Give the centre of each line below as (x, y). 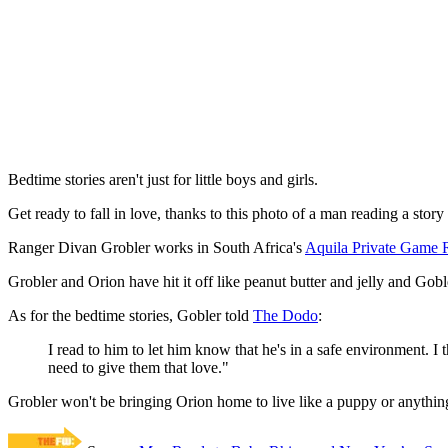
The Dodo (285, 316)
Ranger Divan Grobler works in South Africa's (156, 248)
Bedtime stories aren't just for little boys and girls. (163, 180)
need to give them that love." (138, 368)
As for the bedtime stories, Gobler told (130, 316)
